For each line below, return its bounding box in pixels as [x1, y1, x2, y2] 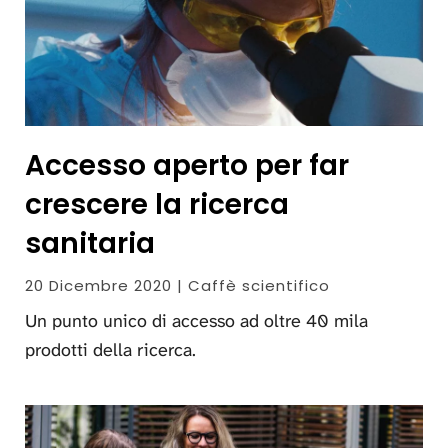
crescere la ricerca [25, 185, 289, 225]
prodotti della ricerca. [25, 338, 196, 363]
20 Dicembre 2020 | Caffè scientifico [25, 275, 330, 297]
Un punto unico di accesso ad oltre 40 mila [25, 309, 368, 334]
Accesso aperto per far [25, 146, 349, 186]
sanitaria [25, 224, 155, 264]
